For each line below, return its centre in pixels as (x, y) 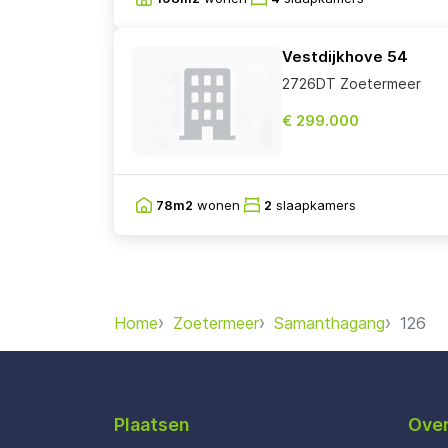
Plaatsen (152, 425)
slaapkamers (314, 204)
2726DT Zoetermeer (351, 84)
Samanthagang (329, 323)
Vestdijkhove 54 (345, 57)
